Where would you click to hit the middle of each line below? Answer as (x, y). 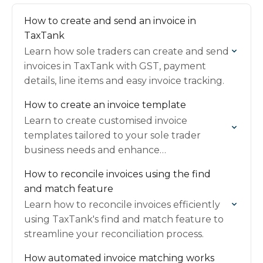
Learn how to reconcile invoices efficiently (122, 205)
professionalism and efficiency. (95, 165)
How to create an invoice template (105, 105)
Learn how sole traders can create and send (127, 51)
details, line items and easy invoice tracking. (124, 81)
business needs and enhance (92, 150)
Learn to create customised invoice (106, 121)
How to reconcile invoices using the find (117, 174)
